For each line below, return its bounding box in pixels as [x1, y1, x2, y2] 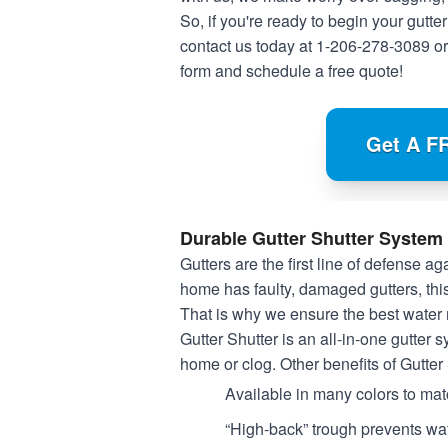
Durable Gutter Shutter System [180, 225, 443, 252]
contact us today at [180, 34, 316, 58]
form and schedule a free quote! [180, 59, 403, 83]
